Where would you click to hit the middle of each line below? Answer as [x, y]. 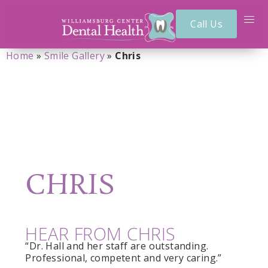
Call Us [206, 24]
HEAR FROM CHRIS [100, 233]
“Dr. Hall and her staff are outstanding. [117, 246]
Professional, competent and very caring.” [124, 258]
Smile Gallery [74, 55]
